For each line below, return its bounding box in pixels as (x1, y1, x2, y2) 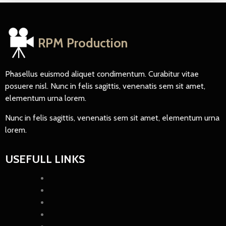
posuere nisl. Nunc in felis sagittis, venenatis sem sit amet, (5, 81, 205, 91)
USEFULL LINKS (5, 152, 85, 166)
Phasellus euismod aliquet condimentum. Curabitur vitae (5, 69, 199, 79)
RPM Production (38, 35, 128, 50)
